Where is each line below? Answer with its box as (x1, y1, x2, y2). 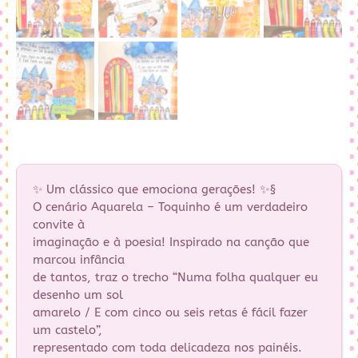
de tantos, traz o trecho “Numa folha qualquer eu (33, 269, 318, 284)
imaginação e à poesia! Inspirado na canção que (33, 234, 309, 249)
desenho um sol (33, 287, 123, 302)
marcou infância (33, 252, 125, 267)
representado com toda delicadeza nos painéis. (33, 340, 302, 355)
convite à (33, 217, 85, 232)
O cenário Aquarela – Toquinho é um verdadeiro (33, 199, 308, 214)
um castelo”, (33, 322, 102, 337)
